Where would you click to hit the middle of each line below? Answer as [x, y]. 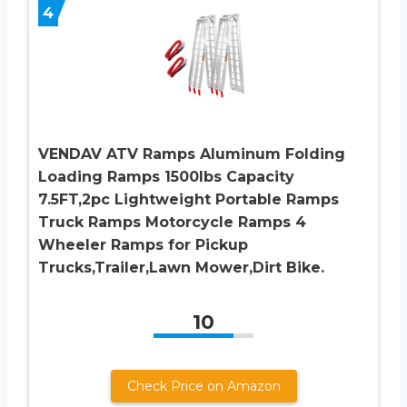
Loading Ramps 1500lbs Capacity [166, 176]
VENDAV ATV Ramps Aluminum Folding [192, 154]
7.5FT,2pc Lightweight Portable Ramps [189, 199]
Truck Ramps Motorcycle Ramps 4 [172, 222]
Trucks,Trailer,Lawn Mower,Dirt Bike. [181, 267]
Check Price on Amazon [203, 386]
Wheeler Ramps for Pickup [143, 244]
